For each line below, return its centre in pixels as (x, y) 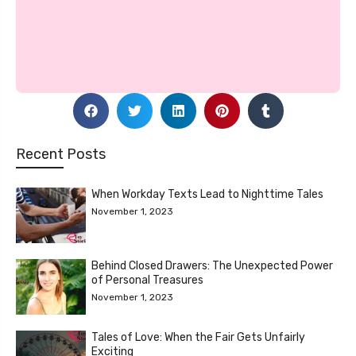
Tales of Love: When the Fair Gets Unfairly (198, 337)
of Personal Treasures (147, 280)
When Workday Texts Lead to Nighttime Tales (207, 194)
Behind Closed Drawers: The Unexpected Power (212, 265)
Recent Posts (61, 154)
